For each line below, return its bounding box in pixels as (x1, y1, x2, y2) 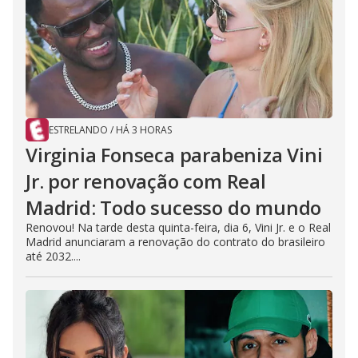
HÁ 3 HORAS (116, 123, 172, 137)
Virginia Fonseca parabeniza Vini (26, 141, 323, 169)
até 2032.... (26, 249, 81, 265)
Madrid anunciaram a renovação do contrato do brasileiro (26, 234, 325, 250)
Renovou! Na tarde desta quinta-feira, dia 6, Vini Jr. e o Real (26, 220, 331, 236)
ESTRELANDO (49, 123, 108, 137)
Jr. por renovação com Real (26, 168, 266, 195)
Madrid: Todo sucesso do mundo (26, 194, 322, 221)
